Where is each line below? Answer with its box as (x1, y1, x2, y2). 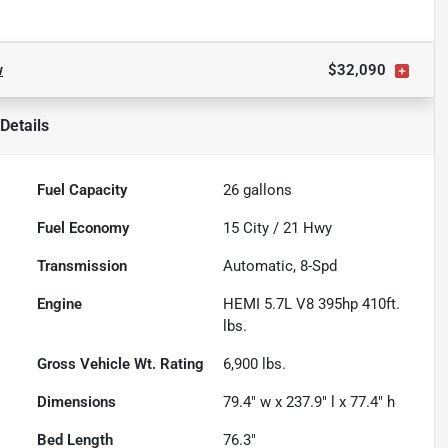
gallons (239, 181, 293, 200)
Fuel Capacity (37, 181, 128, 200)
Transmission (37, 257, 128, 276)
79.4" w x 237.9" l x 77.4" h (223, 393, 396, 412)
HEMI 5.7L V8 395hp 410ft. (223, 295, 401, 314)
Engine (37, 295, 83, 314)
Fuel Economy (37, 219, 130, 238)
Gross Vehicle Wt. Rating (37, 355, 205, 374)
